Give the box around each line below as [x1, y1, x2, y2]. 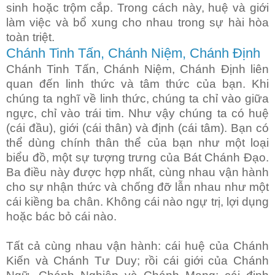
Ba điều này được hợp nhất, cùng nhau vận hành [6, 166, 269, 179]
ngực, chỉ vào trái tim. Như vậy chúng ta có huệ [6, 107, 269, 120]
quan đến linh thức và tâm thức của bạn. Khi [6, 77, 269, 91]
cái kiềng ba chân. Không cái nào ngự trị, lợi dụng [6, 195, 269, 209]
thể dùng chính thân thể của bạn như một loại [6, 136, 269, 150]
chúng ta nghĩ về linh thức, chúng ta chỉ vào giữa [6, 92, 269, 106]
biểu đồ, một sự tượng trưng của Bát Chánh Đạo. [6, 151, 269, 165]
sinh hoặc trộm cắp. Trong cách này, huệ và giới [6, 1, 269, 15]
